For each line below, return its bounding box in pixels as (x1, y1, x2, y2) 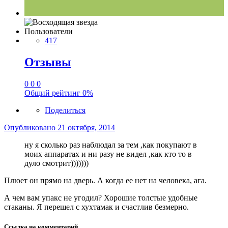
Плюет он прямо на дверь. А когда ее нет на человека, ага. (4, 176, 207, 185)
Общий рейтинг (24, 88, 82, 97)
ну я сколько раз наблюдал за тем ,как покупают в (24, 140, 197, 149)
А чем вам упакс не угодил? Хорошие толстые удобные (4, 193, 197, 202)
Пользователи (24, 26, 73, 36)
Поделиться (45, 105, 85, 115)
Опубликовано (4, 123, 58, 132)
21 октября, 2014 (58, 123, 115, 132)
